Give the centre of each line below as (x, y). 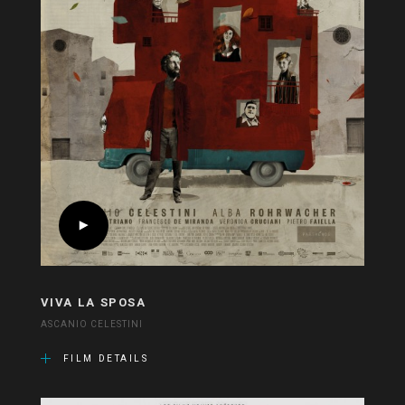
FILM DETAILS (106, 359)
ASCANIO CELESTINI (92, 325)
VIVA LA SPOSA (93, 303)
